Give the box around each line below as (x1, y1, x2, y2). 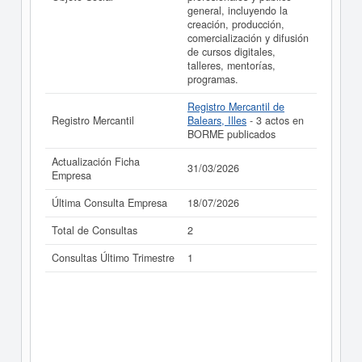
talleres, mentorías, (187, 58, 276, 73)
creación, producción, (187, 17, 284, 32)
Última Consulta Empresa (52, 196, 167, 210)
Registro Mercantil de (187, 99, 284, 114)
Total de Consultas (52, 223, 137, 238)
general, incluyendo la (187, 3, 288, 18)
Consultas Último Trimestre (52, 250, 175, 265)
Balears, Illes (187, 113, 246, 128)
